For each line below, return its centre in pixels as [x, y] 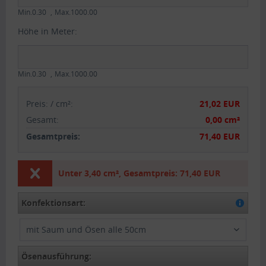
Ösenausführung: [57, 256]
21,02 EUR [219, 103]
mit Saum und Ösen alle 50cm [86, 230]
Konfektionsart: [54, 203]
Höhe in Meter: [47, 31]
